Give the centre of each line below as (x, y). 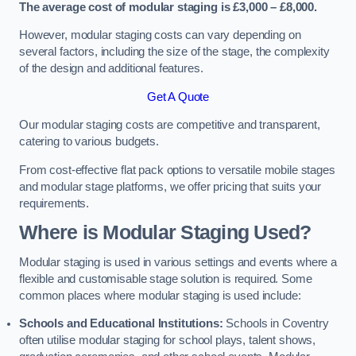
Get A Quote (178, 97)
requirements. (54, 203)
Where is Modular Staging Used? (165, 233)
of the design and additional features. (111, 69)
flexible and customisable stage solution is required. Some (166, 279)
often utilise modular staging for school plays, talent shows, (168, 341)
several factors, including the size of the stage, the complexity (174, 52)
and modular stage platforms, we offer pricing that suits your (170, 186)
